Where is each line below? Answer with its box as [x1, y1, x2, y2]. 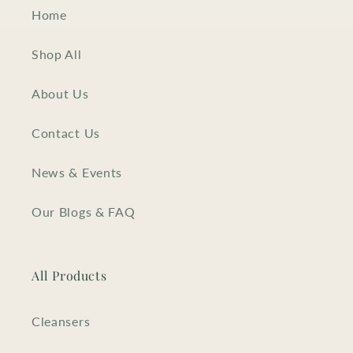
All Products [32, 266, 107, 284]
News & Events [32, 165, 122, 180]
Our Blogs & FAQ [32, 204, 136, 220]
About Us [32, 86, 89, 102]
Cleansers [32, 314, 91, 329]
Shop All [32, 46, 82, 62]
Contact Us [32, 125, 100, 141]
